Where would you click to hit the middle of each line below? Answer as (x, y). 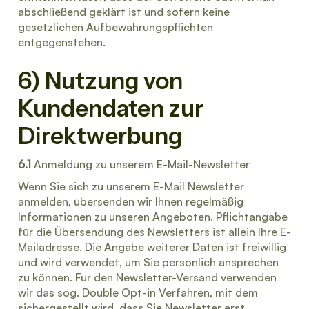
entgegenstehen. (62, 42)
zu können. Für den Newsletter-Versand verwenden (147, 277)
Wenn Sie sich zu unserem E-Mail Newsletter (131, 186)
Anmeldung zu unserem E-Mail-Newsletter (140, 164)
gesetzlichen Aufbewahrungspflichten (116, 27)
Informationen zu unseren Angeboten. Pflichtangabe (153, 217)
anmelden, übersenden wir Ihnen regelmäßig (131, 201)
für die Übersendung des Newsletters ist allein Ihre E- (154, 232)
